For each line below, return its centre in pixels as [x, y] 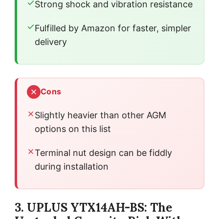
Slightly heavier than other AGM [100, 115]
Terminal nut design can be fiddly [103, 153]
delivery [51, 42]
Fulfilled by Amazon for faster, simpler [113, 28]
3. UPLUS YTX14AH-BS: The [93, 207]
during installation [72, 166]
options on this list [73, 129]
